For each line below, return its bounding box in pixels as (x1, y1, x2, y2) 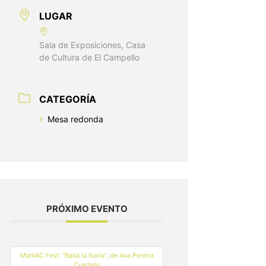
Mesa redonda (47, 114, 103, 125)
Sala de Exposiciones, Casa (39, 40, 145, 50)
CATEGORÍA (39, 93, 96, 106)
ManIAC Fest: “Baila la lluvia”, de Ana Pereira (20, 251, 154, 260)
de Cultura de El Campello (39, 52, 140, 63)
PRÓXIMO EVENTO (46, 203, 128, 215)
